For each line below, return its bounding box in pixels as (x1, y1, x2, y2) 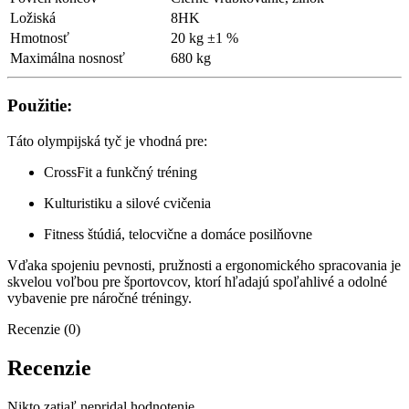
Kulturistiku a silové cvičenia (44, 194, 211, 211)
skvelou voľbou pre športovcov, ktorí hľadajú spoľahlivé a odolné (7, 273, 387, 289)
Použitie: (7, 96, 72, 116)
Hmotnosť (10, 30, 69, 47)
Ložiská (10, 10, 56, 26)
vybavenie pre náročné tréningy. (7, 289, 192, 306)
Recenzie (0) (7, 320, 80, 337)
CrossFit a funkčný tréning (44, 163, 197, 180)
